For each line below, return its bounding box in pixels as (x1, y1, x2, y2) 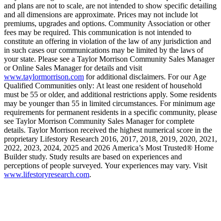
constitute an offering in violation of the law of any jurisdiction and (4, 37, 211, 46)
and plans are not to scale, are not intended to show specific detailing (4, 1, 217, 10)
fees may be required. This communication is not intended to (4, 28, 191, 37)
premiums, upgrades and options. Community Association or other (4, 19, 210, 28)
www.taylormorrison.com (4, 73, 84, 81)
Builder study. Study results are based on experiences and (4, 152, 182, 161)
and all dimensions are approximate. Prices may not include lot (4, 10, 198, 19)
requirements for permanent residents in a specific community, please (4, 108, 217, 117)
